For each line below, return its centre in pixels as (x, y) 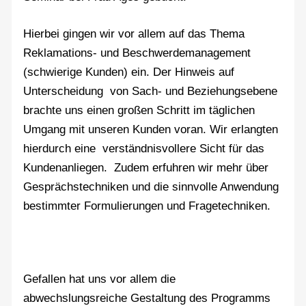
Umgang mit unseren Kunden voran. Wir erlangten (151, 129)
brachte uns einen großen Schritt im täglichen (139, 110)
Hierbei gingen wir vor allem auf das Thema (134, 33)
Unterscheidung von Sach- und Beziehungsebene (152, 91)
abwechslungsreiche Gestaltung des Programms (147, 298)
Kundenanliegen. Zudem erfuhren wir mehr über (146, 167)
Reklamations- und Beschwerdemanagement (137, 53)
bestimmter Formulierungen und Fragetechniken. (147, 206)
